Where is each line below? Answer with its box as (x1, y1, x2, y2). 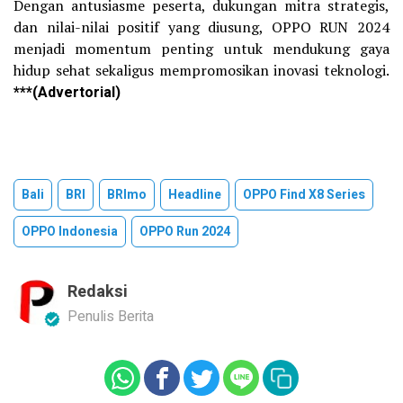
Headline (168, 184, 221, 204)
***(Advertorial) (13, 81, 121, 103)
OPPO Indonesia (22, 221, 118, 241)
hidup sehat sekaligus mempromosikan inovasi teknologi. (13, 59, 390, 80)
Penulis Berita (67, 305, 154, 327)
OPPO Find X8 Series (243, 184, 365, 204)
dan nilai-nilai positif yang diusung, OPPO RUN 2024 (13, 16, 390, 37)
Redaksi (67, 279, 128, 304)
